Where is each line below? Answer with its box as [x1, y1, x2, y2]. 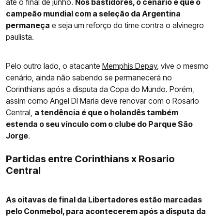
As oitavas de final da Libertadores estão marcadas [6, 195, 202, 205]
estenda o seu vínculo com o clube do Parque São [6, 119, 193, 129]
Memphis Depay [102, 61, 157, 71]
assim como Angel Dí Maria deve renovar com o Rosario [6, 96, 199, 106]
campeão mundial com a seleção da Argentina [6, 9, 181, 19]
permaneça [6, 20, 50, 31]
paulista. [6, 32, 34, 42]
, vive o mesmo [157, 61, 209, 71]
